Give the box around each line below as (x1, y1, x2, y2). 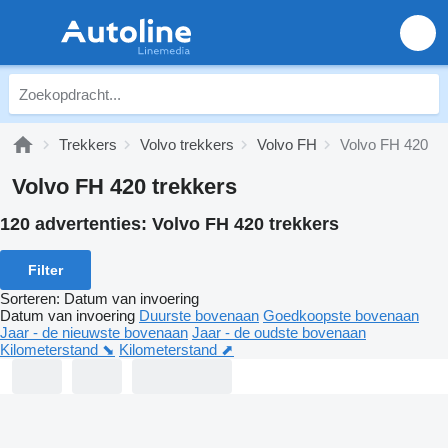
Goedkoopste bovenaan (263, 306, 419, 324)
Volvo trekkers (140, 136, 234, 153)
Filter (28, 261, 63, 278)
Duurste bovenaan (139, 306, 259, 324)
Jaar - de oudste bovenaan (192, 323, 366, 341)
